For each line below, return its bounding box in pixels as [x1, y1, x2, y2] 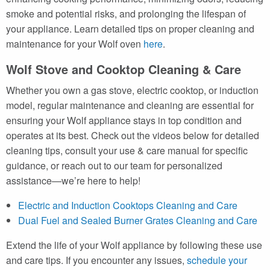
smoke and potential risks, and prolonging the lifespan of [6, 6, 246, 20]
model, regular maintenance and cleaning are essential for [6, 98, 254, 112]
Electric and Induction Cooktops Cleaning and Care [18, 198, 237, 212]
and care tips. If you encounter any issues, [6, 253, 187, 267]
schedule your [187, 253, 247, 267]
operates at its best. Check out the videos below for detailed [6, 128, 259, 142]
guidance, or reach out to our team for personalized [6, 158, 222, 172]
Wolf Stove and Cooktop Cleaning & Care [6, 60, 241, 78]
